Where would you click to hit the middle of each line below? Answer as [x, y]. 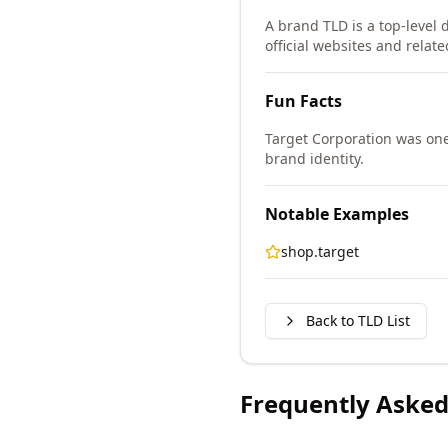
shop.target [320, 251]
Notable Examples [337, 214]
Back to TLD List [358, 320]
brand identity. [314, 158]
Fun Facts [303, 101]
